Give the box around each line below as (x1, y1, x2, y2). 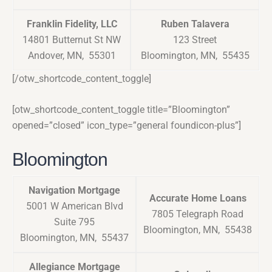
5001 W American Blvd (25, 200, 123, 212)
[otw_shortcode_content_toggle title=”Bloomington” (12, 104, 230, 116)
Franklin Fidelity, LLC (26, 18, 117, 30)
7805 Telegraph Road (152, 208, 243, 220)
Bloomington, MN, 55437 (20, 232, 129, 244)
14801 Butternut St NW (22, 34, 121, 46)
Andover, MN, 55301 (27, 50, 116, 62)
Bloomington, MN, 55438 (143, 224, 252, 236)
